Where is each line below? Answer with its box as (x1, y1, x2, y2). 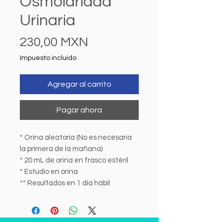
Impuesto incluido (20, 55, 76, 61)
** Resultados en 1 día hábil (20, 179, 110, 187)
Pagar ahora (56, 106, 102, 114)
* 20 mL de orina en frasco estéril (20, 157, 128, 164)
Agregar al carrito (47, 80, 111, 88)
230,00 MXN (20, 36, 88, 49)
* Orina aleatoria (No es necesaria (20, 134, 132, 141)
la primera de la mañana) (20, 145, 103, 153)
